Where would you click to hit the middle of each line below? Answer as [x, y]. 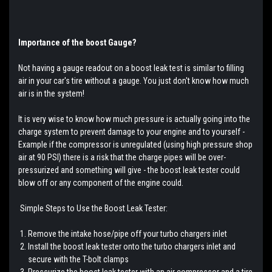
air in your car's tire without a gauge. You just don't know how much [134, 80]
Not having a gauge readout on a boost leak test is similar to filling [131, 68]
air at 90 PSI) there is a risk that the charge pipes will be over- [122, 157]
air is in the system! [54, 93]
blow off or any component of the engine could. [102, 182]
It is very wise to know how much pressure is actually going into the [134, 119]
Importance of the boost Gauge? [77, 42]
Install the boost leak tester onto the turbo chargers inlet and [132, 246]
